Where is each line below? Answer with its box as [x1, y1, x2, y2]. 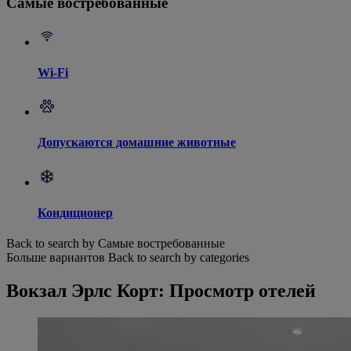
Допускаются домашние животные [38, 136, 236, 150]
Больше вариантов [6, 251, 105, 265]
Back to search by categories [108, 251, 249, 265]
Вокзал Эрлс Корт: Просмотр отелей [6, 280, 316, 302]
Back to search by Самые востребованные [6, 237, 225, 251]
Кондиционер [38, 205, 113, 219]
